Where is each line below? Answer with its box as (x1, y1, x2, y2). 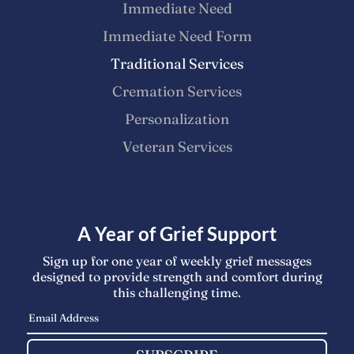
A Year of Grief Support (77, 222, 277, 246)
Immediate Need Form (102, 26, 252, 45)
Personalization (125, 109, 229, 128)
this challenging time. (113, 284, 241, 301)
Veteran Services (122, 137, 232, 156)
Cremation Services (112, 81, 242, 100)
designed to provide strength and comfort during (32, 269, 322, 285)
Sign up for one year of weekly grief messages (43, 253, 311, 269)
